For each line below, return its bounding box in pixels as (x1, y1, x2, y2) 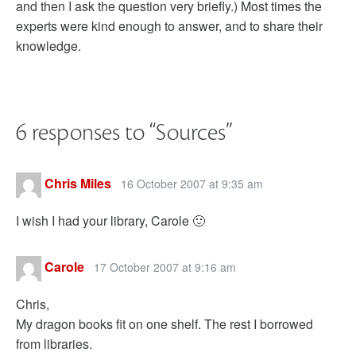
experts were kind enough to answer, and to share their (16, 17, 323, 35)
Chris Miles (44, 174, 111, 193)
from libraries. (16, 335, 92, 353)
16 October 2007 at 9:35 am (121, 176, 263, 192)
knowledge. (16, 37, 81, 55)
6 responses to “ (16, 118, 156, 148)
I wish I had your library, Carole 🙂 (16, 211, 205, 230)
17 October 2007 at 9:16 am (94, 259, 236, 276)
